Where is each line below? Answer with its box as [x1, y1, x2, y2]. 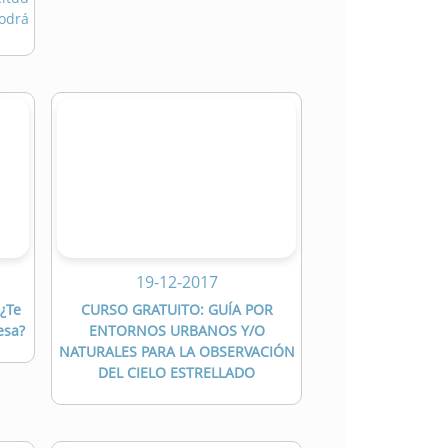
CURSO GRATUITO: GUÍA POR [80, 300, 273, 320]
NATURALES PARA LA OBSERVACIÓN [58, 342, 295, 362]
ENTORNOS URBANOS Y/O [88, 321, 265, 341]
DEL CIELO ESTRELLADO [98, 363, 255, 383]
